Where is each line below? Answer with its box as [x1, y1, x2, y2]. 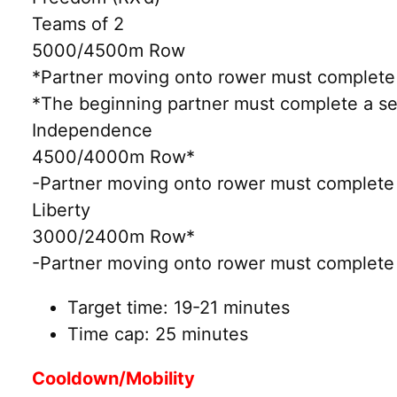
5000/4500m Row [32, 39, 185, 61]
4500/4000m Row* [32, 145, 195, 167]
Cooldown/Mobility [32, 367, 195, 389]
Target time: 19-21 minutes [67, 296, 290, 318]
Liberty [32, 198, 90, 221]
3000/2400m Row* [32, 225, 195, 247]
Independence [32, 119, 152, 141]
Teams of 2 [32, 12, 124, 35]
